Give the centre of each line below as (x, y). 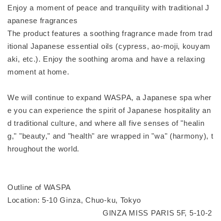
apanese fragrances (43, 20)
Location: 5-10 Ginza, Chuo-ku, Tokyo (74, 200)
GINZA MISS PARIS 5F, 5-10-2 (110, 213)
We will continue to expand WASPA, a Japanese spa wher (110, 97)
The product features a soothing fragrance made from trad (110, 33)
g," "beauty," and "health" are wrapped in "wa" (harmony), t (110, 136)
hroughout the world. (43, 148)
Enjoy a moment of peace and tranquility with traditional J (109, 7)
